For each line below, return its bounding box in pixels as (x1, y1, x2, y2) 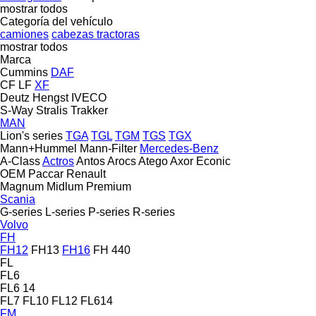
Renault (66, 167, 106, 180)
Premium (86, 180, 131, 193)
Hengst (32, 91, 68, 104)
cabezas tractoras (51, 28, 140, 40)
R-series (133, 205, 175, 218)
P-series (88, 205, 130, 218)
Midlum (47, 180, 83, 193)
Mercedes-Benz (140, 142, 219, 154)
